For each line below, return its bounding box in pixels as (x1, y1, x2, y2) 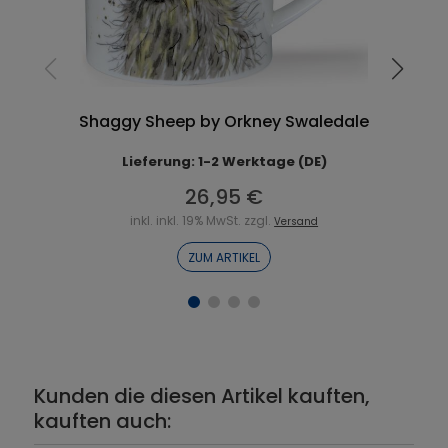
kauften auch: (33, 407, 171, 436)
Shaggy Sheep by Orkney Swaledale (79, 110, 370, 134)
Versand (274, 214, 319, 230)
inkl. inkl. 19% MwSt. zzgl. (130, 212, 275, 230)
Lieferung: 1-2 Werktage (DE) (121, 152, 327, 172)
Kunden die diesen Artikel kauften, (33, 382, 370, 411)
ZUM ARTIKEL (188, 249, 261, 267)
